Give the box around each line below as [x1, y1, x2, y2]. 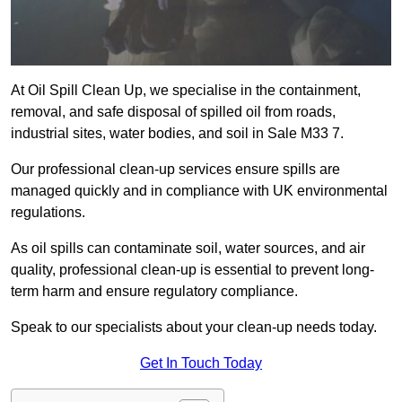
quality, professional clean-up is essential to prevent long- [11, 262, 374, 278]
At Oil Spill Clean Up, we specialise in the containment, [11, 83, 361, 99]
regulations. [11, 205, 89, 221]
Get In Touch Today [140, 355, 262, 371]
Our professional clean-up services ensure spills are [11, 162, 340, 178]
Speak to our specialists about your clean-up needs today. [11, 319, 377, 336]
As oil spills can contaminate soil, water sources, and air [11, 240, 365, 257]
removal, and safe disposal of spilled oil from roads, [11, 104, 336, 120]
